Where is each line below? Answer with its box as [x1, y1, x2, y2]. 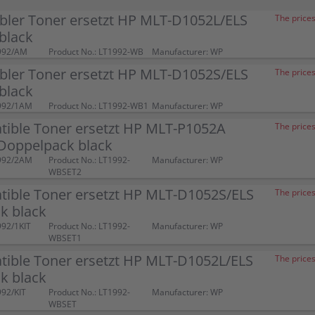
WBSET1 [48, 232, 82, 244]
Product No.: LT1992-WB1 [48, 100, 148, 112]
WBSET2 [48, 166, 82, 178]
